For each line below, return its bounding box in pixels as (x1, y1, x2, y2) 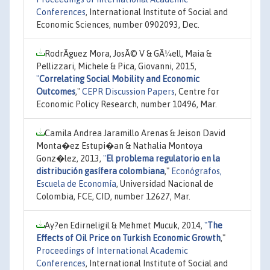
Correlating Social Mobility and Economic (39, 74, 199, 84)
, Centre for (175, 86, 219, 96)
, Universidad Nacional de (116, 178, 213, 189)
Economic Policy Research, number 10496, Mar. (36, 99, 217, 109)
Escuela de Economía (36, 178, 116, 189)
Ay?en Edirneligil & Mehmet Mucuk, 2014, (45, 220, 204, 230)
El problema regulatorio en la (106, 153, 220, 163)
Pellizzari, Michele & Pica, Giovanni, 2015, (36, 61, 196, 71)
